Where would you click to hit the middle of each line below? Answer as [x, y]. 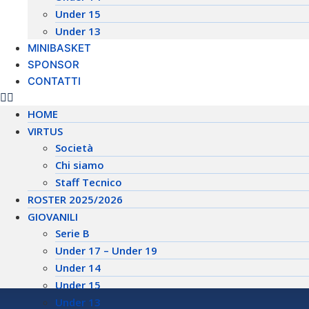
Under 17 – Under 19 [106, 251]
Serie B [72, 233]
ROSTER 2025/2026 [75, 200]
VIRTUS [45, 131]
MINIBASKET [59, 48]
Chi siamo [80, 165]
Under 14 [78, 268]
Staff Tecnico [89, 182]
